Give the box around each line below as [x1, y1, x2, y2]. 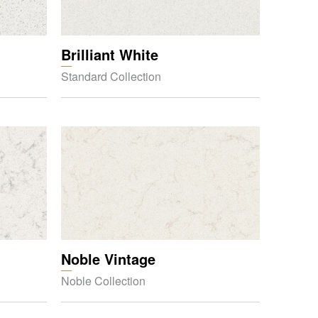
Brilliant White [61, 44, 158, 65]
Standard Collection [61, 68, 161, 84]
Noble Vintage [61, 248, 155, 269]
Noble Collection [61, 273, 146, 289]
